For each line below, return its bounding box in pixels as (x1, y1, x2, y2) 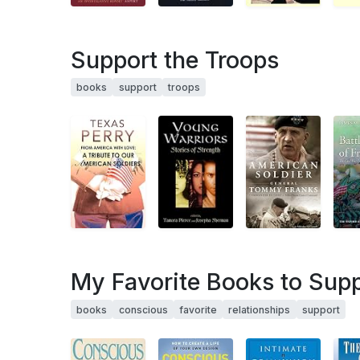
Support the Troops (71, 45, 279, 74)
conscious (118, 303, 168, 316)
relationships (228, 303, 291, 316)
